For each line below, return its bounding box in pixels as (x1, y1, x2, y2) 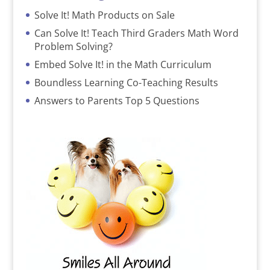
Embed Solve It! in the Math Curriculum (34, 58, 212, 72)
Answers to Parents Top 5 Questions (34, 94, 199, 108)
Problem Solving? (34, 40, 113, 54)
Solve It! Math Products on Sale (34, 8, 175, 22)
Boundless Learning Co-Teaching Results (34, 76, 218, 90)
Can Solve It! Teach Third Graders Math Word (34, 27, 239, 40)
